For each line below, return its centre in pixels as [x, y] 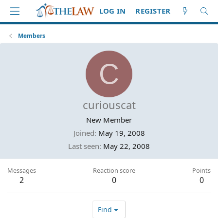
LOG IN [112, 11]
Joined [84, 133]
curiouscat [109, 105]
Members [32, 36]
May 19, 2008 [121, 133]
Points [201, 170]
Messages [22, 170]
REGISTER [153, 11]
